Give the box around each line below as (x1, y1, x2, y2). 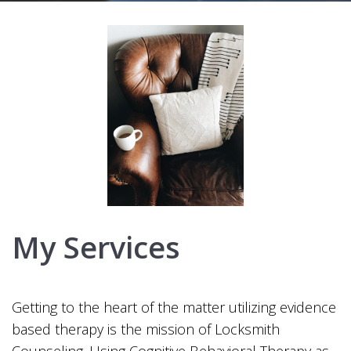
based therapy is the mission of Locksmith (12, 320, 280, 339)
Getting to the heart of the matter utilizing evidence (12, 298, 336, 317)
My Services (12, 226, 180, 268)
